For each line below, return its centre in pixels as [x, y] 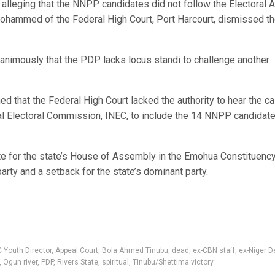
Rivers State [78, 262]
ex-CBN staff [214, 251]
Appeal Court [77, 251]
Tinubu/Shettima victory [173, 262]
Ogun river [20, 262]
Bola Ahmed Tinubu [135, 251]
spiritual [115, 262]
